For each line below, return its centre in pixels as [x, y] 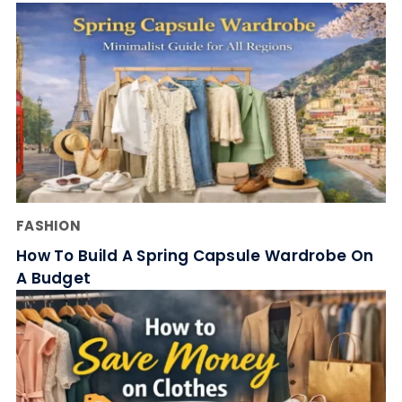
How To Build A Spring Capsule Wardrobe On [195, 256]
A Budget [53, 279]
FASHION [48, 226]
